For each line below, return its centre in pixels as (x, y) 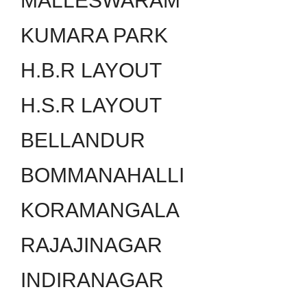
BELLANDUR (83, 140)
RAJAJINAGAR (91, 245)
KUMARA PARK (94, 36)
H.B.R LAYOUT (91, 71)
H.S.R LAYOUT (91, 106)
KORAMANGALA (100, 210)
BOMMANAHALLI (102, 175)
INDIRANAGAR (92, 280)
